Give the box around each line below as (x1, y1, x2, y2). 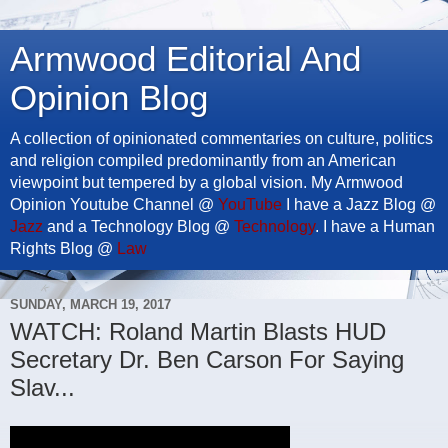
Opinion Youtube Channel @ (10, 196, 218, 213)
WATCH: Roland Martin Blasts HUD (10, 318, 386, 345)
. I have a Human (315, 218, 435, 235)
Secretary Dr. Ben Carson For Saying (10, 346, 404, 373)
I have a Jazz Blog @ (282, 196, 436, 213)
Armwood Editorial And (10, 40, 361, 78)
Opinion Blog (10, 79, 208, 117)
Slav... (10, 374, 75, 401)
